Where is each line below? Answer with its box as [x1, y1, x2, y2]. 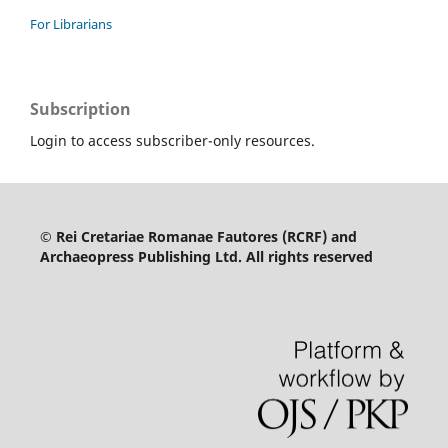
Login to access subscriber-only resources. [30, 130, 315, 150]
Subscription [30, 97, 131, 120]
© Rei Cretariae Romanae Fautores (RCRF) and [39, 226, 357, 246]
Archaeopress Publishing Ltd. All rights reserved [39, 246, 373, 266]
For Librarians [30, 14, 112, 33]
